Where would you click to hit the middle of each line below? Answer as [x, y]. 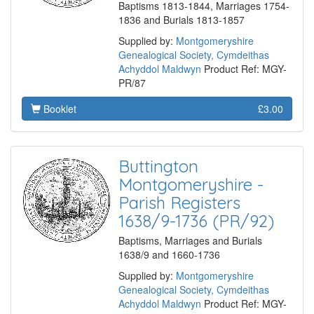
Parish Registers [179, 203]
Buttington [158, 166]
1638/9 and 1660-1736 [169, 255]
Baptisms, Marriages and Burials [190, 241]
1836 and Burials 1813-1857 [182, 20]
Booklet [59, 109]
